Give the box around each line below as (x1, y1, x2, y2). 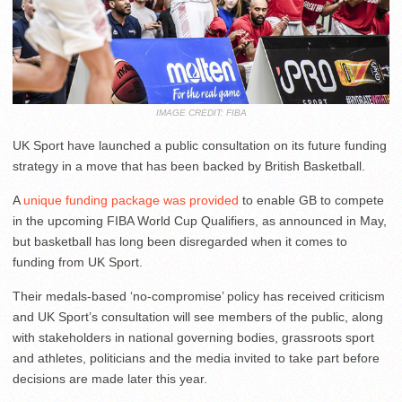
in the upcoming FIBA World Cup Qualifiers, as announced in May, (13, 214, 387, 229)
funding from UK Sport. (13, 255, 143, 270)
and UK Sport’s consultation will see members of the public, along (13, 310, 383, 325)
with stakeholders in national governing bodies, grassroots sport (13, 330, 374, 345)
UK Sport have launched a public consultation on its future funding (13, 138, 387, 153)
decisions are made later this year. (13, 371, 207, 387)
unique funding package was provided (23, 193, 239, 208)
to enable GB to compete (239, 193, 384, 208)
